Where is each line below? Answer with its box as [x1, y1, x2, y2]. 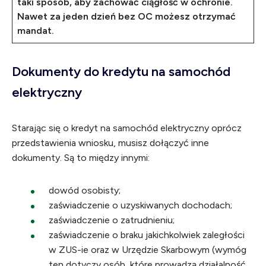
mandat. [17, 25, 54, 36]
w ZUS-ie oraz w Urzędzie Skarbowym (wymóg [49, 244, 246, 255]
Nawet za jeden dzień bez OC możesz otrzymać [17, 11, 236, 22]
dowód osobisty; [49, 185, 121, 196]
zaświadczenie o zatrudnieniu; [49, 214, 175, 226]
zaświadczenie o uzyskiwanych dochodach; [49, 199, 232, 211]
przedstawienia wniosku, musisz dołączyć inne [12, 137, 209, 148]
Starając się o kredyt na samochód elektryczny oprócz [12, 122, 242, 134]
